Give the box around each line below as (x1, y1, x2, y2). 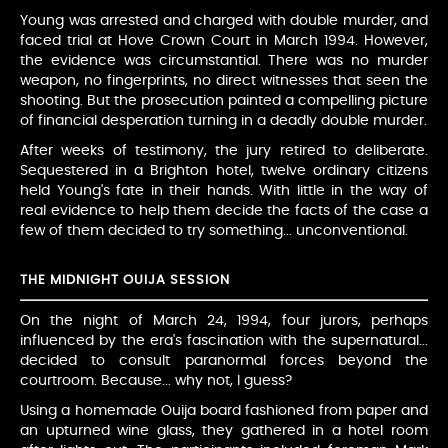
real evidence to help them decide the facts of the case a (20, 204, 428, 219)
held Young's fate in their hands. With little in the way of (20, 184, 428, 199)
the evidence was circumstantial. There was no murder (20, 54, 428, 69)
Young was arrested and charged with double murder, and (20, 14, 428, 29)
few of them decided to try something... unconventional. (20, 224, 408, 239)
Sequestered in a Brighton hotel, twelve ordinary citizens (20, 164, 428, 179)
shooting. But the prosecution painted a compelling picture (20, 94, 428, 109)
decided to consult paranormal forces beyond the (20, 354, 428, 369)
